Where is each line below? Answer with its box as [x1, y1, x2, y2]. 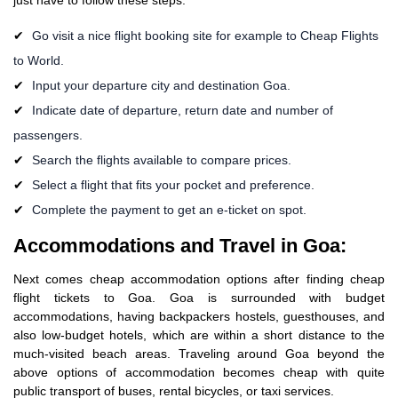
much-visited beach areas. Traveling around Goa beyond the [13, 346, 385, 361]
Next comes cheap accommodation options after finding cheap [13, 271, 385, 286]
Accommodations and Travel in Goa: [13, 234, 346, 257]
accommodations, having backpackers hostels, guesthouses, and [13, 308, 385, 323]
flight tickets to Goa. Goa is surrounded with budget [13, 290, 385, 305]
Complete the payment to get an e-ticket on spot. [28, 202, 306, 217]
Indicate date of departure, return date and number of [28, 102, 333, 117]
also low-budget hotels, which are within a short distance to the [13, 327, 385, 342]
